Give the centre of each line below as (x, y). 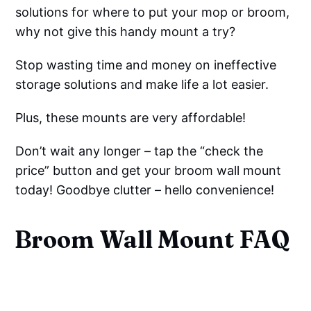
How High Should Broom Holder (138, 298)
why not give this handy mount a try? (126, 32)
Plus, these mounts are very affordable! (131, 118)
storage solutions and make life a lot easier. (142, 85)
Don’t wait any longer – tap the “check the (140, 151)
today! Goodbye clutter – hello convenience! (145, 190)
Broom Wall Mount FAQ (152, 240)
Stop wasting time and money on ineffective (146, 65)
